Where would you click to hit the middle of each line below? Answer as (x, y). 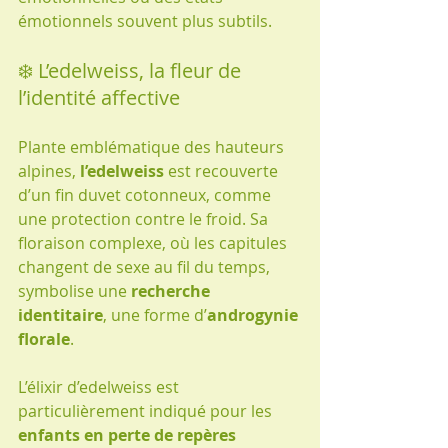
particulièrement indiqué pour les (147, 410)
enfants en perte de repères (129, 434)
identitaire (60, 314)
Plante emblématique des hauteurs (153, 146)
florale (44, 338)
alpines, (49, 170)
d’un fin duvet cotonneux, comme (146, 194)
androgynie (254, 314)
